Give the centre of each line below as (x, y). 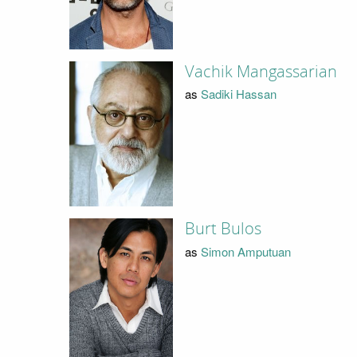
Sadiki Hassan (238, 94)
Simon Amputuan (245, 251)
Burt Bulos (223, 229)
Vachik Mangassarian (261, 71)
